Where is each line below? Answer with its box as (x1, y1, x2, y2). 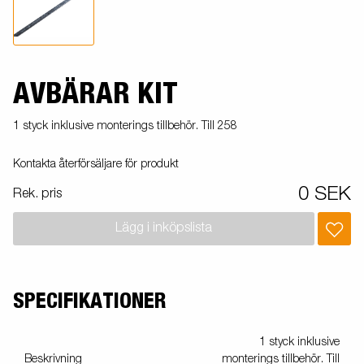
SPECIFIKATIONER (13, 290, 166, 312)
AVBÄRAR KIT (13, 79, 178, 109)
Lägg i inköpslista (115, 222, 212, 236)
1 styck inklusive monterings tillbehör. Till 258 (13, 119, 237, 132)
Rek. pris (13, 187, 62, 201)
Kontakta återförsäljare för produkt (13, 158, 179, 170)
